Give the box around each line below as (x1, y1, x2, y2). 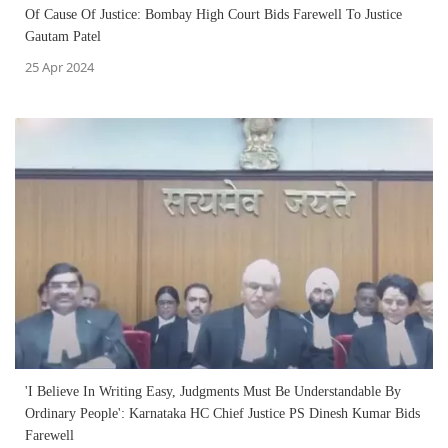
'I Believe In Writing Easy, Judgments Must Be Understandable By (25, 383, 401, 399)
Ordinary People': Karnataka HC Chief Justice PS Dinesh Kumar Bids (25, 405, 420, 421)
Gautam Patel (25, 28, 101, 44)
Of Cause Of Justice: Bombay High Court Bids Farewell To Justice (25, 6, 402, 22)
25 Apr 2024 (25, 57, 94, 76)
